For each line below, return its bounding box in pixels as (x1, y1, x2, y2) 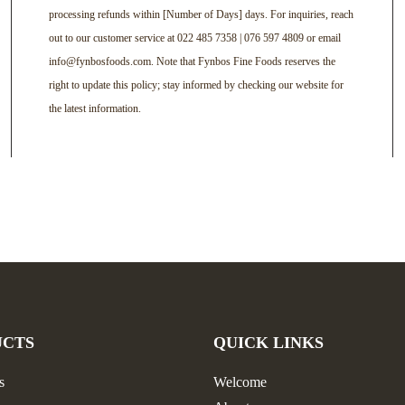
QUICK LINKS (212, 333, 324, 352)
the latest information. (48, 102, 141, 116)
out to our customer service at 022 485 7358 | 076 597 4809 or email (48, 32, 341, 45)
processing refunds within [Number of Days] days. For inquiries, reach (48, 8, 353, 22)
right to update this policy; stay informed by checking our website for (48, 79, 344, 92)
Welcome (212, 373, 267, 390)
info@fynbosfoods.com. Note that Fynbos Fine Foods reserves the (48, 55, 335, 69)
